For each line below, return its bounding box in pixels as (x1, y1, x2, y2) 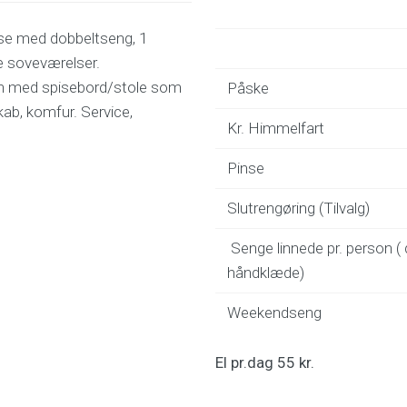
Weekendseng (226, 303, 322, 322)
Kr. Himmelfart (226, 119, 324, 137)
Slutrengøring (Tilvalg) (226, 199, 370, 217)
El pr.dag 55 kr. (214, 353, 314, 372)
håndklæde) (226, 263, 304, 282)
